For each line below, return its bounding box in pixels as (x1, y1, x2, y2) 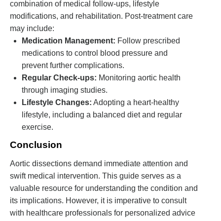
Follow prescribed (115, 36, 180, 45)
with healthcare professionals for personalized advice (10, 208, 195, 217)
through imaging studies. (22, 85, 108, 94)
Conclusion (10, 140, 62, 150)
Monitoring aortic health (97, 73, 181, 82)
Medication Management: (22, 36, 115, 45)
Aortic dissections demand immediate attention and (10, 159, 188, 168)
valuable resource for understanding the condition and (10, 184, 198, 192)
